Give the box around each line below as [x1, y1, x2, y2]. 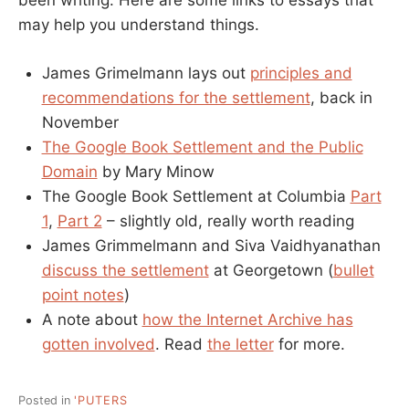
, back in [309, 88, 372, 107]
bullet [332, 260, 374, 279]
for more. [273, 334, 345, 353]
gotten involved [41, 334, 155, 353]
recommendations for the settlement [41, 88, 310, 107]
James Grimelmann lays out [41, 63, 250, 82]
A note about [41, 309, 142, 329]
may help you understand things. [18, 16, 259, 35]
